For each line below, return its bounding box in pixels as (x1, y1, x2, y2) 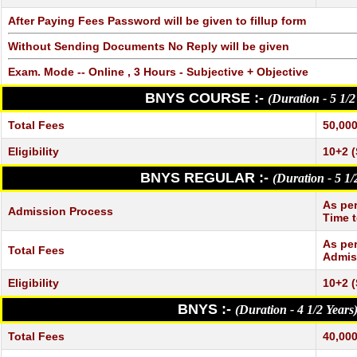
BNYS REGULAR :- (140, 169, 273, 186)
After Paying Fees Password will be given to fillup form (8, 14, 306, 27)
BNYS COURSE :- (145, 89, 268, 106)
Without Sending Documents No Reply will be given (8, 39, 289, 53)
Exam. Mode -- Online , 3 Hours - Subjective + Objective (8, 65, 308, 78)
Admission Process (8, 204, 113, 218)
